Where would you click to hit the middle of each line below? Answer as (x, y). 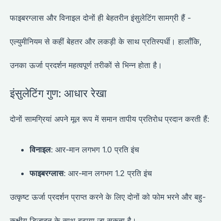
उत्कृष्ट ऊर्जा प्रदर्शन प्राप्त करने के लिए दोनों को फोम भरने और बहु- (108, 197)
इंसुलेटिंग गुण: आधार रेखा (58, 93)
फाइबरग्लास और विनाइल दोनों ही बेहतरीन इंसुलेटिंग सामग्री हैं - (100, 18)
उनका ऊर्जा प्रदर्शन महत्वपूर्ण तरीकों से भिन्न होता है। (86, 65)
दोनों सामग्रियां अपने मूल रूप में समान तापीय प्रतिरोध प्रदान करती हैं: (110, 119)
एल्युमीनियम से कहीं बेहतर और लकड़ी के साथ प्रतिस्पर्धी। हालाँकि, (106, 41)
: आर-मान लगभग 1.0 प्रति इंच (95, 150)
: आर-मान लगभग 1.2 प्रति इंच (108, 173)
